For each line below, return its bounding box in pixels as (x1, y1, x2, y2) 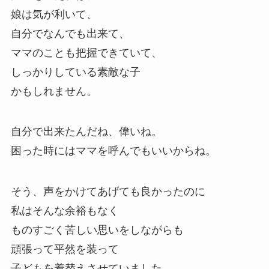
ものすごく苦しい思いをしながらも (10, 224, 184, 237)
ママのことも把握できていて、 (10, 46, 162, 59)
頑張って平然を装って (10, 243, 119, 256)
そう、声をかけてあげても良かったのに (10, 186, 205, 198)
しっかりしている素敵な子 (10, 65, 141, 78)
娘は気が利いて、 (10, 8, 97, 20)
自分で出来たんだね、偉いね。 (10, 125, 162, 138)
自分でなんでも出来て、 (10, 27, 130, 40)
